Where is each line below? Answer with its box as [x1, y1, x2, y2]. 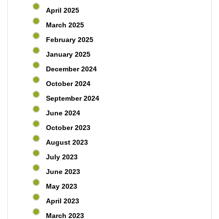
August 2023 [46, 138, 88, 147]
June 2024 [46, 109, 80, 117]
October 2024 [46, 80, 90, 88]
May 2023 [46, 182, 77, 191]
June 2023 [46, 168, 80, 176]
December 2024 [46, 65, 97, 73]
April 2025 [46, 6, 79, 15]
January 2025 [46, 50, 90, 59]
